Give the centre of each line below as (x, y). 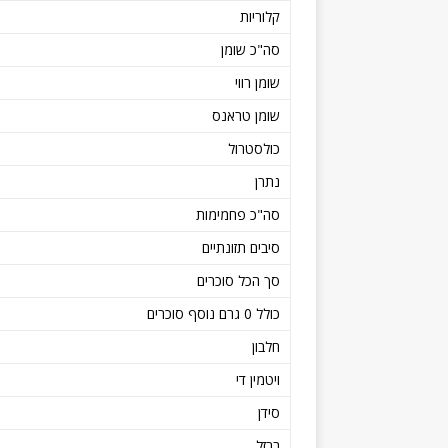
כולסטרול (254, 148)
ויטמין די (258, 379)
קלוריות (260, 16)
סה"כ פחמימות (238, 214)
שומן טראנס (246, 115)
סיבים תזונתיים (241, 247)
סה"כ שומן (250, 49)
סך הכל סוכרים (238, 280)
